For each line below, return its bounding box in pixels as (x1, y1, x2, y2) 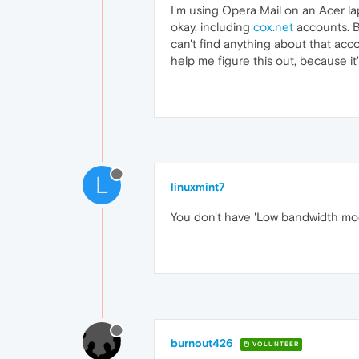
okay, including (171, 20, 253, 34)
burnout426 (171, 337, 233, 349)
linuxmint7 (171, 180, 225, 193)
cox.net (253, 20, 293, 34)
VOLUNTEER (250, 340, 299, 348)
